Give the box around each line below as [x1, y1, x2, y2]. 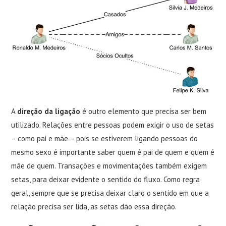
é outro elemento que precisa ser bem [80, 106, 207, 116]
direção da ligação [17, 106, 81, 116]
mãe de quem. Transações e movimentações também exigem [11, 161, 207, 171]
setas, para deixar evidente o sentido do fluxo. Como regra [11, 175, 200, 184]
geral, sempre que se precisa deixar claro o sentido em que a [11, 188, 209, 198]
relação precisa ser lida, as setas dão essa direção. [11, 202, 177, 211]
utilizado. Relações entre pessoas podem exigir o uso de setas [11, 120, 214, 130]
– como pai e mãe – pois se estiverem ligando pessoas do [11, 134, 198, 143]
